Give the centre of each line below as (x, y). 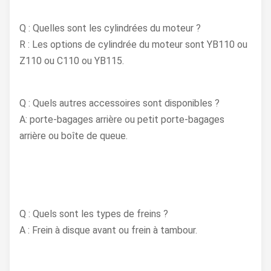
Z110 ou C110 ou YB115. (72, 61)
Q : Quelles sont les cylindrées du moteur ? (110, 28)
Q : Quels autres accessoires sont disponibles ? (119, 103)
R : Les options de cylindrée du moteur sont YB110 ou (133, 44)
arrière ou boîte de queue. (73, 136)
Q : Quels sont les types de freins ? (94, 214)
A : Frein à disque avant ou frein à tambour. (108, 230)
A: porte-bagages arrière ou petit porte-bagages (122, 119)
